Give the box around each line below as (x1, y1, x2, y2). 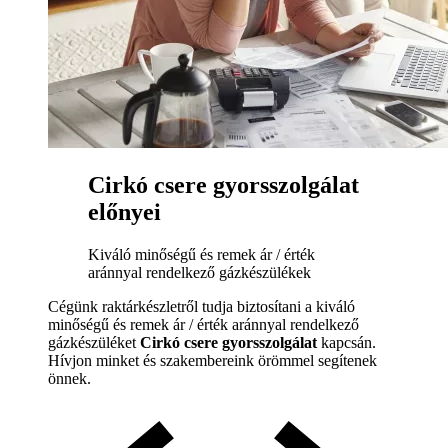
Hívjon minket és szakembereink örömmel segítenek (48, 352, 377, 370)
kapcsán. (317, 334, 376, 352)
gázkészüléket (48, 334, 140, 352)
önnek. (48, 370, 91, 388)
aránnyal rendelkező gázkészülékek (88, 264, 311, 282)
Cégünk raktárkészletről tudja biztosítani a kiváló (48, 298, 355, 316)
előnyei (88, 199, 161, 226)
